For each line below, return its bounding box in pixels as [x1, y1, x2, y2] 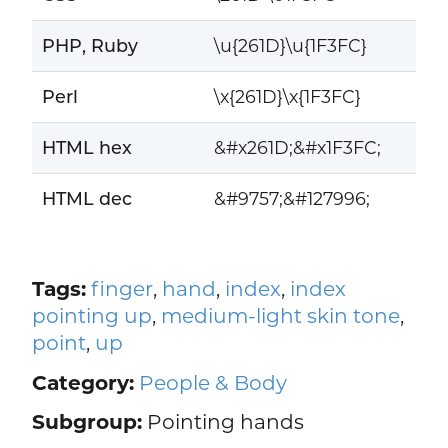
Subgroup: [31, 409, 142, 435]
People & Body [138, 369, 287, 395]
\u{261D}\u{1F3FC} [213, 35, 367, 57]
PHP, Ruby [41, 35, 138, 57]
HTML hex [41, 137, 132, 159]
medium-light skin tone [160, 302, 400, 328]
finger [90, 275, 153, 301]
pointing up [31, 302, 152, 328]
